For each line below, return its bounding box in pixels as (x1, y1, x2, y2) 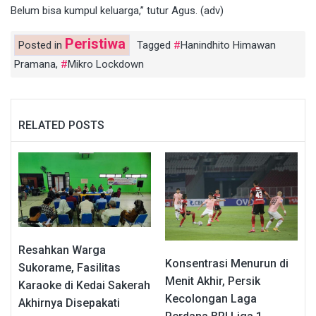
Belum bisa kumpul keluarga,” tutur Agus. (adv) (11, 4, 224, 17)
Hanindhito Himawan (181, 38, 276, 51)
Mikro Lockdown (68, 57, 144, 71)
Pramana (14, 57, 56, 71)
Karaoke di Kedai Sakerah (18, 278, 150, 292)
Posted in (18, 38, 65, 51)
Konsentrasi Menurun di (165, 256, 288, 270)
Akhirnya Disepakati (18, 296, 120, 310)
